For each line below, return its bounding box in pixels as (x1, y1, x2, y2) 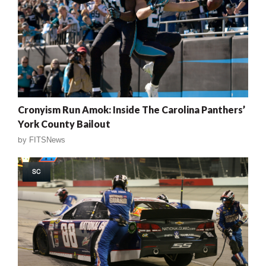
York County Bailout (18, 118, 110, 129)
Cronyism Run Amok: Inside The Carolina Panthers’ (18, 103, 245, 115)
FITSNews (29, 135, 65, 144)
